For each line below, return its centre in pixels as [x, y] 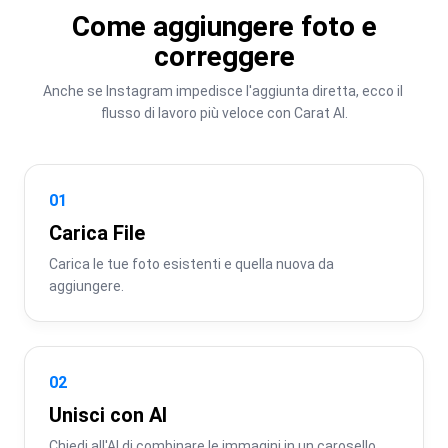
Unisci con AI [108, 414]
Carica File [97, 232]
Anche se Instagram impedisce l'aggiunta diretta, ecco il [222, 90]
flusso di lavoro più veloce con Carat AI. [224, 112]
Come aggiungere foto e [224, 26]
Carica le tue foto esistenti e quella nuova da [191, 263]
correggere [224, 56]
